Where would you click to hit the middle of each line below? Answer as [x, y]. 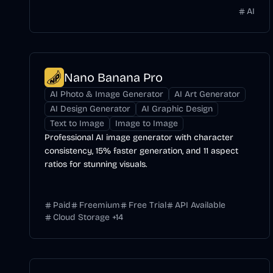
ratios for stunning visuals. [96, 164]
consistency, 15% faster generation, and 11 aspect [141, 151]
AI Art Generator [207, 94]
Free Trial [147, 205]
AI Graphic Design [177, 109]
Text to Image [77, 123]
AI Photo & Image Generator [107, 94]
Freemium [100, 205]
